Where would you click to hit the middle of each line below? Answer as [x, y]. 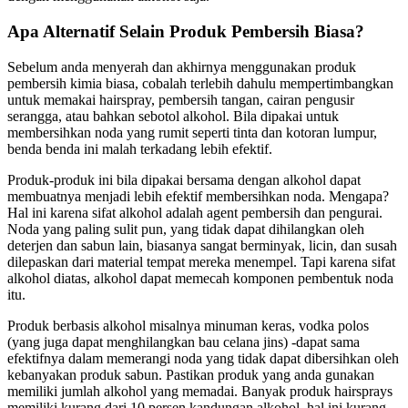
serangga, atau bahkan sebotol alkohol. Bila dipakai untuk [173, 116]
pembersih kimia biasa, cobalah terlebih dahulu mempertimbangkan [200, 83]
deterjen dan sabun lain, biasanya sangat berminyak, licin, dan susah [202, 245]
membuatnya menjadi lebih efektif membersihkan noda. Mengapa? [198, 196]
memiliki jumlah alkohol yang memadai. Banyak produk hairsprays [200, 391]
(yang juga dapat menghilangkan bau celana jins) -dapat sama [184, 342]
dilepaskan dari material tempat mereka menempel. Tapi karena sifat [201, 261]
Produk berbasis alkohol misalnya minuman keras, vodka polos [188, 325]
